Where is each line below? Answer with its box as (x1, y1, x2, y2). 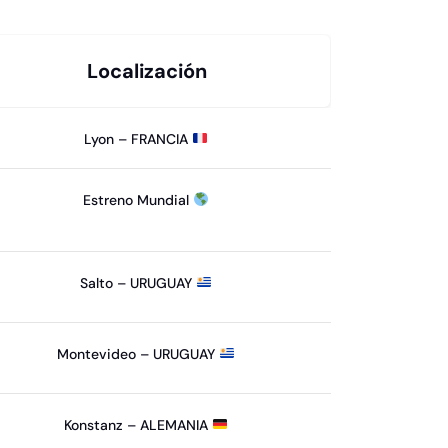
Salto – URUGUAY (80, 273, 197, 292)
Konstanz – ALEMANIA (64, 415, 213, 434)
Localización (87, 58, 208, 84)
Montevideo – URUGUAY (57, 344, 220, 363)
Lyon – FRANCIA (84, 129, 193, 148)
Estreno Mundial (83, 190, 194, 209)
